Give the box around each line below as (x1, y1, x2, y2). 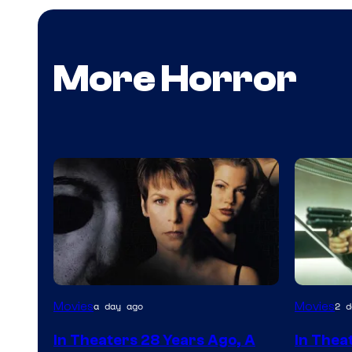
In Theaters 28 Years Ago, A (53, 331, 255, 349)
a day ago (93, 299, 143, 313)
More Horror (53, 57, 297, 101)
